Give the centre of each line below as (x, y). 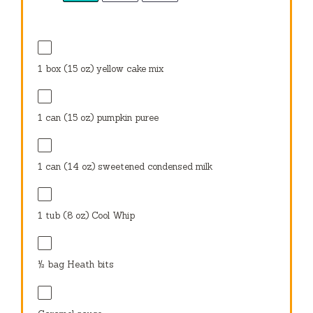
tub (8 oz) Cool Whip (89, 216)
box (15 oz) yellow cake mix (103, 68)
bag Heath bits (80, 265)
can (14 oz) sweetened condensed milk (128, 167)
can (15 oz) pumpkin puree (101, 118)
